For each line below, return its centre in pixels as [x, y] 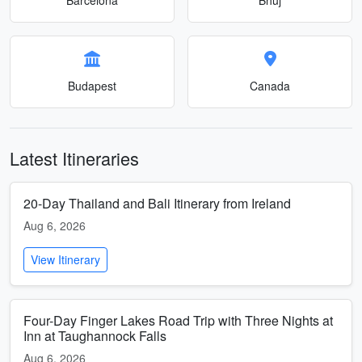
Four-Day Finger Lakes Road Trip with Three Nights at [178, 320]
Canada [270, 86]
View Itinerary [65, 259]
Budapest [92, 86]
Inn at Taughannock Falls [95, 336]
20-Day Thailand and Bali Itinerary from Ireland [157, 203]
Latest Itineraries [74, 158]
